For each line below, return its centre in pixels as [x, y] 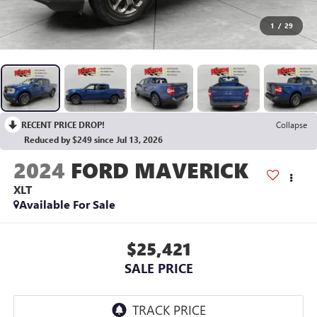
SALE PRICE [158, 268]
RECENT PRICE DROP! [63, 125]
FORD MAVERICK [159, 170]
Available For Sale [67, 204]
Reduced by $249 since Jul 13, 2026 [93, 140]
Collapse [292, 125]
